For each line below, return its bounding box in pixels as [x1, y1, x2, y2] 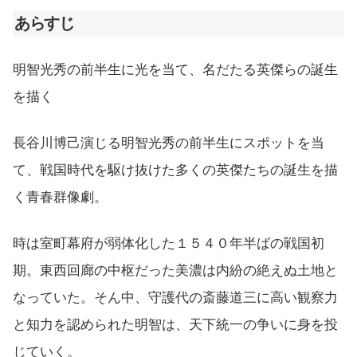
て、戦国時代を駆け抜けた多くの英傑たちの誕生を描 [13, 163, 338, 178]
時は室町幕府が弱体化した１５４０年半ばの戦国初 [13, 235, 324, 251]
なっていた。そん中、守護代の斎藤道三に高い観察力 [13, 289, 338, 305]
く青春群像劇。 [13, 190, 108, 206]
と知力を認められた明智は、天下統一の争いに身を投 [13, 316, 338, 332]
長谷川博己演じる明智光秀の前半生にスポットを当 [13, 135, 324, 151]
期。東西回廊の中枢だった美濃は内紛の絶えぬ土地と [13, 262, 338, 278]
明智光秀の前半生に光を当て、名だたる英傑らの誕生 [13, 62, 338, 78]
